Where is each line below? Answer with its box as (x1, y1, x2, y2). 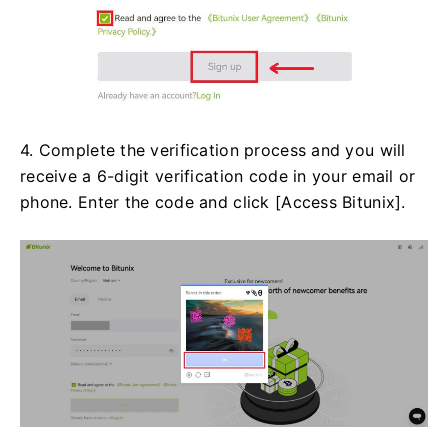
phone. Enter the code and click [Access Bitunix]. (20, 192, 406, 213)
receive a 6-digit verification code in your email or (20, 166, 416, 187)
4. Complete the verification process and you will (20, 140, 406, 161)
